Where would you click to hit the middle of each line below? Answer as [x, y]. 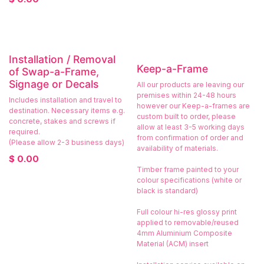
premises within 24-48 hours [186, 95]
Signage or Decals [54, 84]
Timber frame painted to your [187, 169]
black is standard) [167, 190]
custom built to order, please [186, 116]
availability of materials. [177, 148]
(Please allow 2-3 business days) [67, 142]
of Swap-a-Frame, [54, 71]
